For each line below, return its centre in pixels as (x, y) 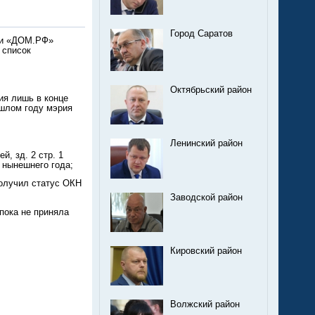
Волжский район (205, 305)
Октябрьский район (211, 90)
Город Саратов (201, 33)
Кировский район (206, 251)
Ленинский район (206, 143)
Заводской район (206, 197)
